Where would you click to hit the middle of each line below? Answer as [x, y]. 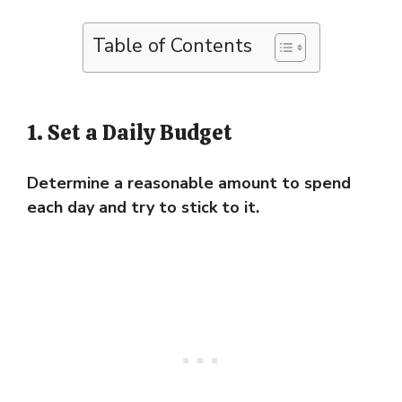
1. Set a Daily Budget [130, 132]
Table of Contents [172, 46]
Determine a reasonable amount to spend [189, 183]
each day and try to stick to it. [143, 207]
